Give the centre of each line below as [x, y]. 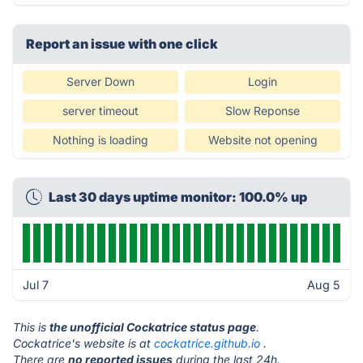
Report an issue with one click [122, 44]
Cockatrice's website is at [83, 343]
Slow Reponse [263, 111]
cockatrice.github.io [207, 343]
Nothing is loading [100, 140]
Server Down [100, 81]
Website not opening [263, 140]
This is [31, 327]
